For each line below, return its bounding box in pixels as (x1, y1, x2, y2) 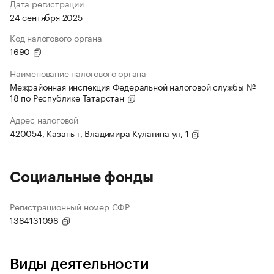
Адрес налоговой (10, 113, 78, 127)
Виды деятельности (10, 257, 149, 272)
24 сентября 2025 (10, 10, 83, 24)
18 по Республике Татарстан (10, 91, 127, 105)
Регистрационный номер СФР (10, 199, 130, 213)
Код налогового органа (10, 31, 102, 45)
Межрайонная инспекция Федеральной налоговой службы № (10, 80, 256, 94)
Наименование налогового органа (10, 66, 146, 80)
